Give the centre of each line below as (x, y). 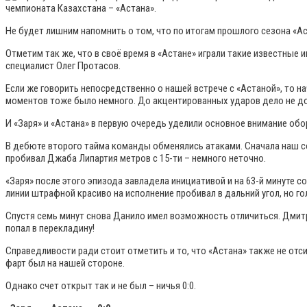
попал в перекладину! (50, 229)
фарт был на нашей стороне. (65, 263)
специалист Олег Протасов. (63, 66)
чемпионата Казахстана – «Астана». (81, 9)
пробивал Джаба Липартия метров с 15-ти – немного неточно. (136, 159)
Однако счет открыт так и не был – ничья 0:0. (101, 286)
